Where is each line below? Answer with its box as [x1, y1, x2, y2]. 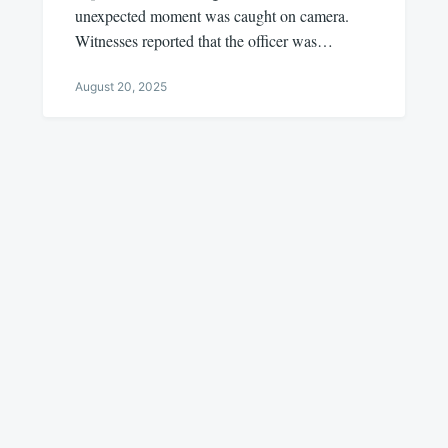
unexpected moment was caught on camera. [74, 5, 349, 27]
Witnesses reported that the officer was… [74, 30, 333, 52]
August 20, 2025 [74, 79, 167, 95]
